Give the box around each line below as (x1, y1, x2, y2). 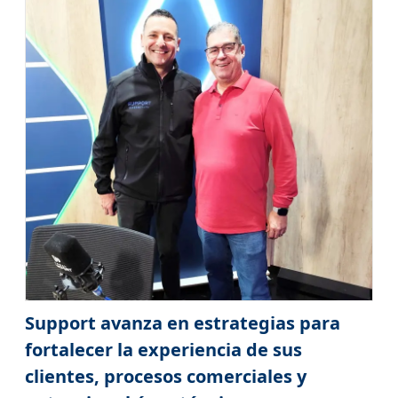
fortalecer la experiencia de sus (24, 337, 302, 362)
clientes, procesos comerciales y (24, 363, 306, 388)
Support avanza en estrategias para (24, 310, 340, 335)
